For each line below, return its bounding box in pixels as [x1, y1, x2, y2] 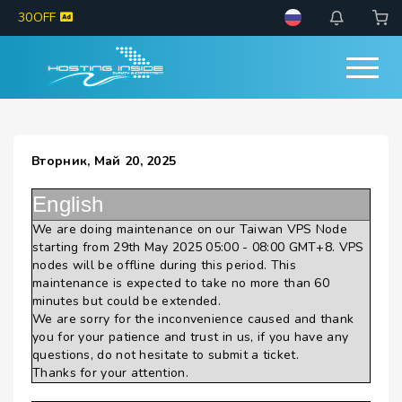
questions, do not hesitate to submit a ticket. [32, 346, 299, 363]
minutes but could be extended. [32, 293, 222, 310]
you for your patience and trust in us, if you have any [32, 328, 349, 345]
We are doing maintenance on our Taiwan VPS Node [32, 221, 348, 238]
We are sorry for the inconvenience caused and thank [32, 310, 354, 328]
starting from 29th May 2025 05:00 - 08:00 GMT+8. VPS [32, 239, 364, 256]
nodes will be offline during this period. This [32, 257, 296, 274]
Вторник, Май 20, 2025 [31, 153, 177, 170]
